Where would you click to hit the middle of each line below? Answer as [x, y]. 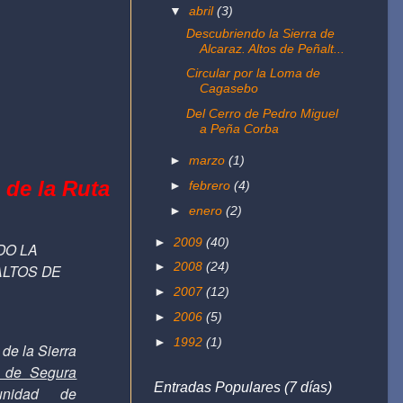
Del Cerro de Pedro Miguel [262, 114]
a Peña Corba [239, 129]
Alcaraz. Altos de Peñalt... [272, 48]
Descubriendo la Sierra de [260, 33]
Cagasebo [228, 89]
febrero [212, 185]
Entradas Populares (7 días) [243, 388]
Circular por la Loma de [253, 73]
